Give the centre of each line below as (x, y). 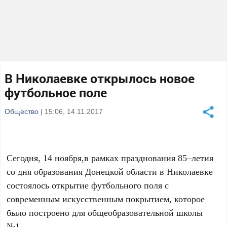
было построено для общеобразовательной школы (105, 212)
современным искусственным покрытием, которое (106, 199)
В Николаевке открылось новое (100, 78)
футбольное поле (56, 92)
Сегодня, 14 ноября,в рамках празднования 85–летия (110, 158)
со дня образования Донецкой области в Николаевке (110, 171)
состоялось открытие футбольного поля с (88, 185)
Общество (22, 111)
